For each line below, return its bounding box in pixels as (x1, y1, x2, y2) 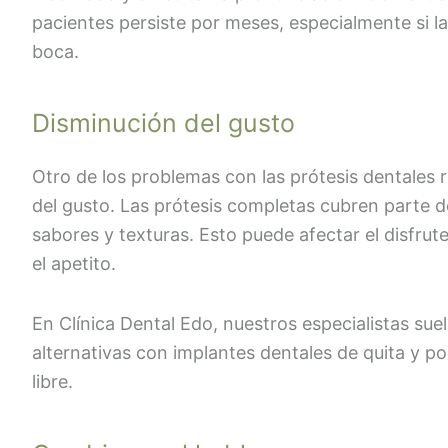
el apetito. (32, 252, 116, 274)
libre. (32, 371, 73, 393)
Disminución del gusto (32, 108, 295, 139)
